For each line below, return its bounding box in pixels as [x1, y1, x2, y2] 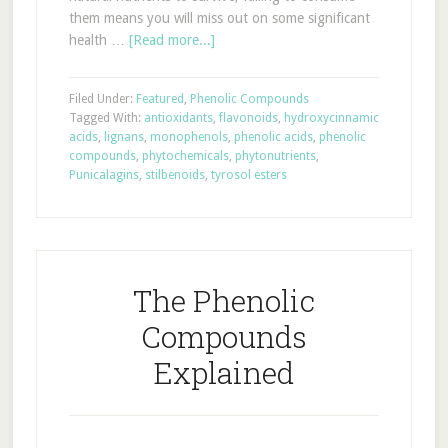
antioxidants [143, 111, 213, 125]
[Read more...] [128, 32, 215, 48]
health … [68, 32, 129, 48]
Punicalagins [68, 168, 139, 182]
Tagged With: [68, 111, 144, 125]
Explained [153, 353, 294, 392]
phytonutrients [234, 149, 316, 163]
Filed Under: [68, 92, 136, 106]
